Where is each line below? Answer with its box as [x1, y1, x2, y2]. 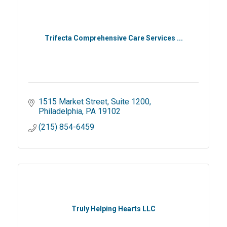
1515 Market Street [39, 97, 107, 106]
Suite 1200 [111, 97, 149, 106]
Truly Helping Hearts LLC [71, 205, 156, 213]
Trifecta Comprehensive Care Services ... [44, 34, 183, 42]
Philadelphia [39, 106, 82, 116]
